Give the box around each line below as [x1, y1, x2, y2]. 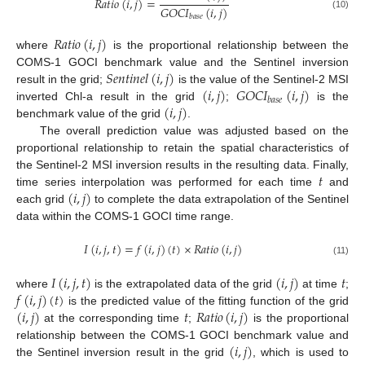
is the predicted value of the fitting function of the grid [64, 293, 349, 307]
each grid [16, 192, 68, 206]
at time [299, 276, 341, 290]
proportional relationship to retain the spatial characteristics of [16, 141, 349, 155]
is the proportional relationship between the [107, 38, 350, 52]
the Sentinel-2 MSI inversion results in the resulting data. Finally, [16, 158, 349, 172]
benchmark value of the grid [16, 107, 164, 121]
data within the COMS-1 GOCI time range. [16, 209, 234, 223]
